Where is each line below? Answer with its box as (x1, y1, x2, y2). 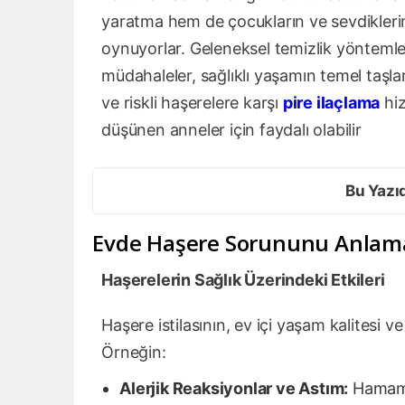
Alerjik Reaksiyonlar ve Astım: (119, 378, 349, 398)
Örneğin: (101, 342, 166, 362)
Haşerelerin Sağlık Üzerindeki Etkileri (101, 269, 385, 289)
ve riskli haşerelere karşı (101, 93, 283, 113)
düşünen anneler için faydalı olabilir (101, 120, 362, 140)
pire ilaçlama (282, 93, 381, 113)
